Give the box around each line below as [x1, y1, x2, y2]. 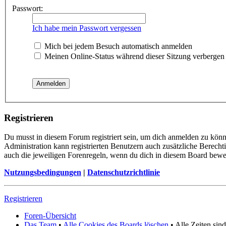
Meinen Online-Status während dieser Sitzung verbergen [42, 52, 224, 61]
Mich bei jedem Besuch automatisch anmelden [42, 42, 192, 50]
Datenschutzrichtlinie [87, 168, 160, 177]
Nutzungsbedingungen [4, 168, 81, 177]
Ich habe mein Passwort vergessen [32, 24, 141, 32]
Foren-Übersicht [24, 211, 76, 220]
